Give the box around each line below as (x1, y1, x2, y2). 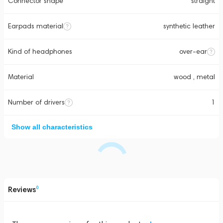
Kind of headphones (8, 47, 72, 56)
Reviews (8, 185, 36, 194)
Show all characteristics (11, 123, 93, 131)
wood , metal (174, 73, 215, 81)
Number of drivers (8, 98, 65, 107)
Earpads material (8, 22, 63, 30)
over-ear (179, 47, 207, 56)
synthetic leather (163, 22, 215, 30)
